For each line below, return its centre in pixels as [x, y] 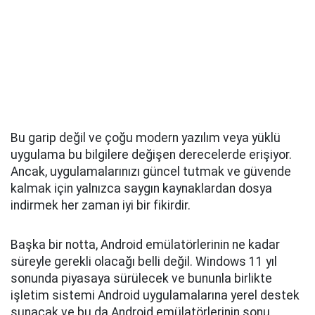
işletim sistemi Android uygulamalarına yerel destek [155, 296]
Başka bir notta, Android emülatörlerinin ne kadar [145, 245]
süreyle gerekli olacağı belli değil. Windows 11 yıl [144, 262]
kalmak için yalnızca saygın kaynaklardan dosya [141, 189]
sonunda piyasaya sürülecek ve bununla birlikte [141, 279]
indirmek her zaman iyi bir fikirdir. [101, 206]
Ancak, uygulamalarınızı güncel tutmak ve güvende [151, 172]
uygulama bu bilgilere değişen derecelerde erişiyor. [151, 155]
